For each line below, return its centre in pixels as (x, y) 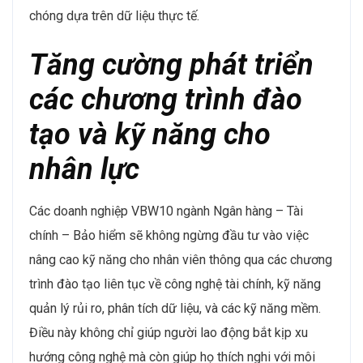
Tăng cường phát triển (171, 64)
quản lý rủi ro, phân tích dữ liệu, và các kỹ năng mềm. (175, 308)
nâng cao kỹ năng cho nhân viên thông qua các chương (181, 259)
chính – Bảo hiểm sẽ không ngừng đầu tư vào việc (169, 235)
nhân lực (84, 169)
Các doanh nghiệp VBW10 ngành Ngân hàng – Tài (166, 211)
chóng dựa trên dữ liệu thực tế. (114, 15)
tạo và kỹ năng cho (150, 134)
